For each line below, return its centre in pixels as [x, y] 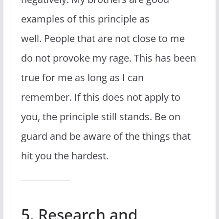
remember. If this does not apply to [100, 97]
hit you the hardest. [65, 155]
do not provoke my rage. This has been [108, 58]
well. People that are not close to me [103, 38]
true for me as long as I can [82, 77]
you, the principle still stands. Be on [100, 116]
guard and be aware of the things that [106, 136]
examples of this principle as [85, 19]
